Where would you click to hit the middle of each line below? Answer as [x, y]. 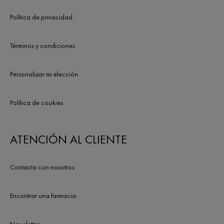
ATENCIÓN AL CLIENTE [68, 139]
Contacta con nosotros [42, 167]
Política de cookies [36, 102]
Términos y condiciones [42, 45]
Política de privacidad [41, 17]
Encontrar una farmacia [43, 195]
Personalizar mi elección [44, 74]
